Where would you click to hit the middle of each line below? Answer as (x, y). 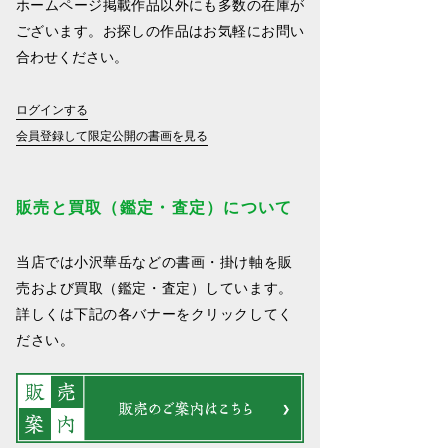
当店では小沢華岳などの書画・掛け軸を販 (154, 262)
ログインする (52, 109)
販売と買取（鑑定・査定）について (154, 207)
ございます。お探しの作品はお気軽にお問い (160, 31)
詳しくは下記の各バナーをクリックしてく (154, 314)
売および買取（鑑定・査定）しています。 (154, 288)
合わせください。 (72, 57)
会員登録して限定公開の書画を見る (112, 135)
